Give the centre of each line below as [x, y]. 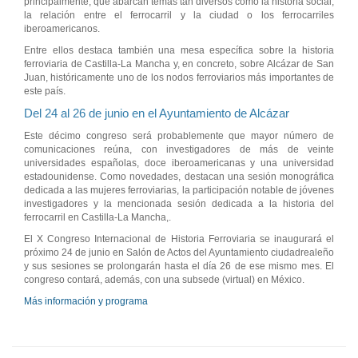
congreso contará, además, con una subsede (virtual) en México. [164, 279]
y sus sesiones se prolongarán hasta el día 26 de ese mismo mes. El [179, 266]
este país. [45, 91]
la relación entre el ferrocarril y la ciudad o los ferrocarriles [179, 15]
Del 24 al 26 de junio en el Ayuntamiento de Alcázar [157, 113]
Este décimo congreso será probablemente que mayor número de [179, 135]
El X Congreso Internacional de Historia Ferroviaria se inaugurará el [179, 239]
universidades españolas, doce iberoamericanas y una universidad [179, 163]
